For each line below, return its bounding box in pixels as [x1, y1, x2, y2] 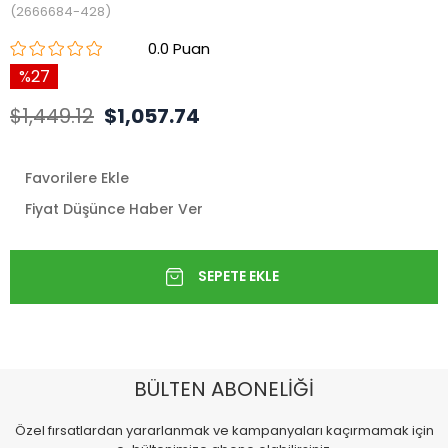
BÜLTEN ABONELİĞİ [134, 374, 314, 403]
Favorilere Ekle [25, 167, 129, 188]
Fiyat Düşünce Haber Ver [25, 198, 203, 219]
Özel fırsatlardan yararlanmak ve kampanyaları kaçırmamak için [14, 420, 434, 440]
